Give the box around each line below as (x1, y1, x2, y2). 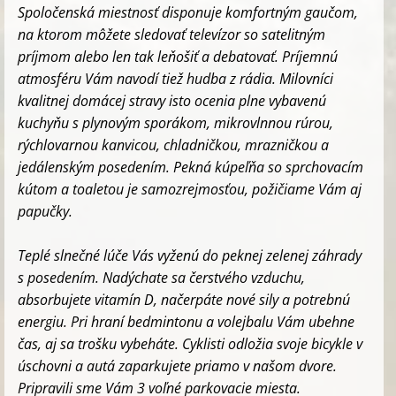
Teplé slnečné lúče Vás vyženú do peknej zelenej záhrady (18, 245, 362, 265)
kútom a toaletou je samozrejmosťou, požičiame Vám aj (18, 179, 362, 199)
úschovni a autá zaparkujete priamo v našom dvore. (18, 355, 337, 376)
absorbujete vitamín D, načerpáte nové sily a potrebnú (18, 289, 350, 309)
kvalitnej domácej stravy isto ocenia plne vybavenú (18, 90, 326, 110)
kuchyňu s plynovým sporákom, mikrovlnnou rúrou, (18, 112, 333, 133)
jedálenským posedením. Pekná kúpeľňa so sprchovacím (18, 156, 363, 177)
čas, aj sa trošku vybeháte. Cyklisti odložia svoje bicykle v (18, 333, 362, 354)
